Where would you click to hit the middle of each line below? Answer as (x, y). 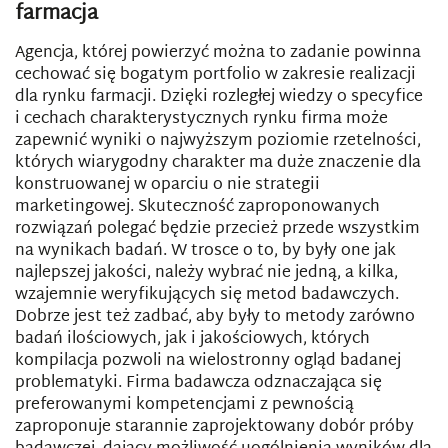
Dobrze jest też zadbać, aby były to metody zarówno (215, 317)
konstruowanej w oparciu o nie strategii (167, 185)
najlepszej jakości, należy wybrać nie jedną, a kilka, (206, 273)
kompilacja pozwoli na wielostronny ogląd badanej (208, 361)
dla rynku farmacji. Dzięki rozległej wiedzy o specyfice (219, 97)
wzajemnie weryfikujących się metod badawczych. (207, 295)
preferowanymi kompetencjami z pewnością (184, 405)
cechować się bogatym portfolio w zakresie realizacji (215, 75)
